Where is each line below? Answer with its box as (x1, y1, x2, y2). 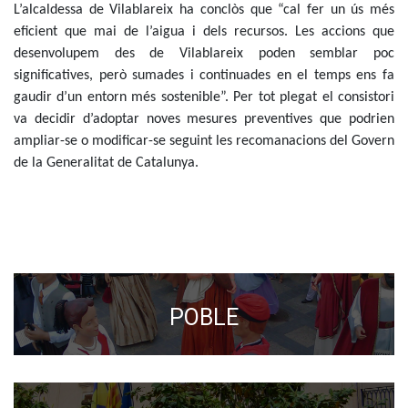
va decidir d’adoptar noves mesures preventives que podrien (14, 112, 394, 127)
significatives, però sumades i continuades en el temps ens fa (14, 68, 394, 84)
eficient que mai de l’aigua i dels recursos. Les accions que (14, 25, 394, 40)
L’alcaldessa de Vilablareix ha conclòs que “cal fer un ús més (14, 3, 394, 18)
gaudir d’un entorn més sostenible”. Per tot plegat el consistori (14, 90, 394, 106)
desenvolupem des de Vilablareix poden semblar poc (14, 46, 394, 62)
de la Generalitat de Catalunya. (14, 156, 199, 171)
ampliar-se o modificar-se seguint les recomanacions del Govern (14, 134, 394, 149)
